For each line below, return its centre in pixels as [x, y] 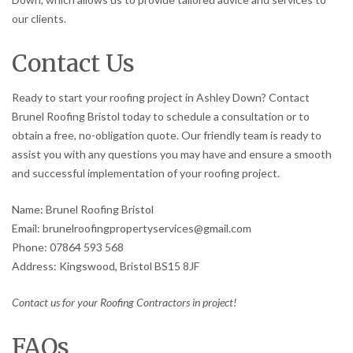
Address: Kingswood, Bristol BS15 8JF [106, 266]
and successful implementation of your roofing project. [146, 173]
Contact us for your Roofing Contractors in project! [124, 303]
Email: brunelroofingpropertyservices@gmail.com [132, 229]
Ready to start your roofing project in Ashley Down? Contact [161, 98]
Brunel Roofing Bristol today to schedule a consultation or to [161, 117]
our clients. [39, 19]
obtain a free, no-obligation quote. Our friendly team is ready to [167, 136]
